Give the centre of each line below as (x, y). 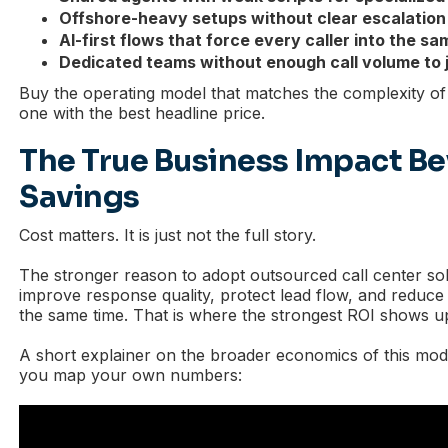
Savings (79, 196)
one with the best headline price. (142, 112)
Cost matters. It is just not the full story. (168, 234)
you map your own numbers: (131, 374)
